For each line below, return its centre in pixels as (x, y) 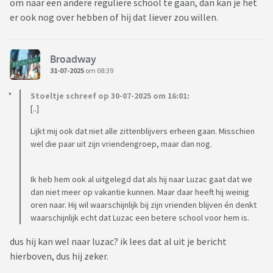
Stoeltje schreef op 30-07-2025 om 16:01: (110, 96)
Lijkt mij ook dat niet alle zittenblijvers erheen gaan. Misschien (143, 131)
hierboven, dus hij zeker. (60, 256)
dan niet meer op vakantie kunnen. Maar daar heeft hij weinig (140, 192)
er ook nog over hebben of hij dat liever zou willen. (115, 17)
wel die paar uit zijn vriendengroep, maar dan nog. (121, 144)
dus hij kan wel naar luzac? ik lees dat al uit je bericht (118, 242)
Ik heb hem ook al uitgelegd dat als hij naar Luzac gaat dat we (141, 179)
